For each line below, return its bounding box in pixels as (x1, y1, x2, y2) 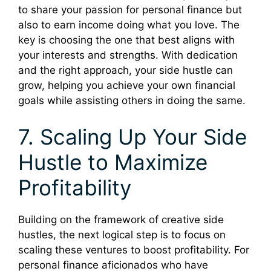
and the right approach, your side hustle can (18, 64, 233, 77)
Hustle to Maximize (18, 149, 207, 175)
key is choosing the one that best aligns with (18, 34, 235, 47)
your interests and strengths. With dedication (18, 49, 238, 62)
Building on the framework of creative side (18, 213, 224, 226)
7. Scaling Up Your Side (18, 123, 247, 149)
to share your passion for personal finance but (18, 4, 242, 16)
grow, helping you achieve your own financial (18, 79, 235, 92)
